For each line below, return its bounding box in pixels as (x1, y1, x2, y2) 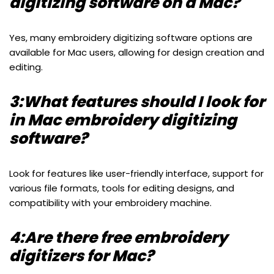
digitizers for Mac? (9, 245, 154, 267)
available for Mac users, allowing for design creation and (9, 46, 264, 59)
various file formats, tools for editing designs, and (9, 182, 234, 195)
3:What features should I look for (9, 91, 265, 113)
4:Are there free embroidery (9, 227, 228, 249)
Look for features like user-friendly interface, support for (9, 167, 264, 180)
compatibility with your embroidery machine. (9, 196, 212, 210)
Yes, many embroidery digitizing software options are (9, 31, 253, 45)
